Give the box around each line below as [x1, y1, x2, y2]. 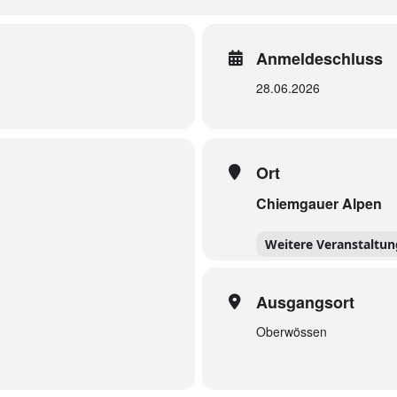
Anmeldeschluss [256, 47, 383, 70]
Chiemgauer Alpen [256, 193, 382, 214]
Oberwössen [256, 323, 327, 340]
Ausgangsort [256, 291, 354, 314]
